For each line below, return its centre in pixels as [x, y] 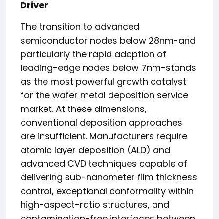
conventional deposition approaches [101, 122]
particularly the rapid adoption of [93, 54]
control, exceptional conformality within [107, 191]
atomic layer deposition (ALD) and [95, 150]
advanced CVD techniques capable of [104, 164]
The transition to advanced [80, 27]
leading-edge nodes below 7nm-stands [108, 68]
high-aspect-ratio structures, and [95, 205]
